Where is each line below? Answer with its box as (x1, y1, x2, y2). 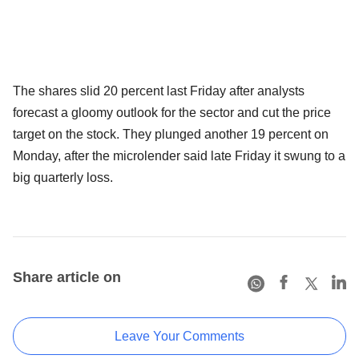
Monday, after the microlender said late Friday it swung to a (13, 148, 345, 163)
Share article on (13, 268, 121, 285)
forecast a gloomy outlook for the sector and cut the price (13, 105, 331, 119)
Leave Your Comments (115, 329, 244, 343)
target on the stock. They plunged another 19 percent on (13, 127, 329, 141)
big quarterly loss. (13, 170, 113, 184)
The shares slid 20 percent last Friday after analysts (13, 83, 305, 98)
